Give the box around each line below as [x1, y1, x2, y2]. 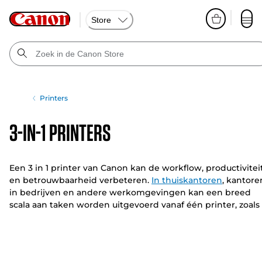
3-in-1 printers [9, 119, 111, 147]
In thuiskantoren [151, 175, 222, 185]
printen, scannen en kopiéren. [9, 212, 138, 222]
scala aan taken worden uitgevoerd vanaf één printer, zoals [9, 199, 260, 210]
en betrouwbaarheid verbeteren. [9, 175, 151, 185]
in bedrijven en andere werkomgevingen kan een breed [9, 187, 251, 198]
